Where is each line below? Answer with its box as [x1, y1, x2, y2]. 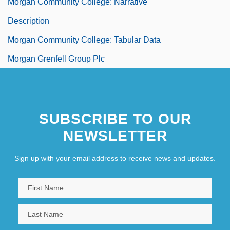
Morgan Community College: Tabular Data [8, 35, 161, 44]
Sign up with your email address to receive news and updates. [14, 154, 216, 162]
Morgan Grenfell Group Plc [8, 54, 105, 63]
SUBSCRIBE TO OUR [39, 110, 191, 127]
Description [8, 16, 49, 25]
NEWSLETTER [63, 127, 167, 144]
